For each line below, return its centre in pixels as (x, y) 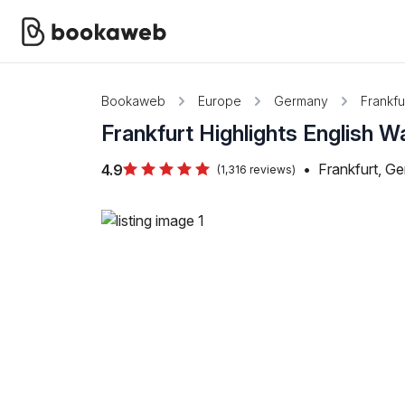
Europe (220, 101)
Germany (301, 101)
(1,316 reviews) (256, 170)
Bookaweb (133, 101)
